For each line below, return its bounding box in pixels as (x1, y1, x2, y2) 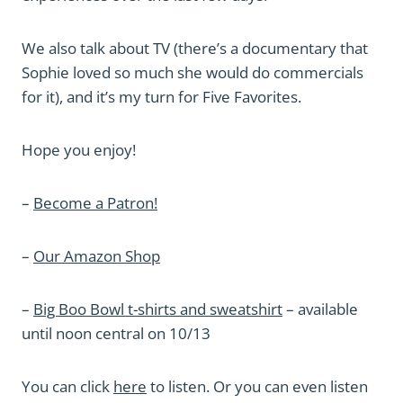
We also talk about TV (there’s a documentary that (22, 38, 368, 58)
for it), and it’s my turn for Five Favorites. (22, 86, 301, 107)
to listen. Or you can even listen (147, 376, 368, 397)
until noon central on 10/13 (22, 323, 210, 344)
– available (282, 299, 358, 319)
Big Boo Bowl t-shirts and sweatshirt (33, 299, 282, 319)
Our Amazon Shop (33, 246, 160, 266)
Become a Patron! (33, 193, 157, 213)
